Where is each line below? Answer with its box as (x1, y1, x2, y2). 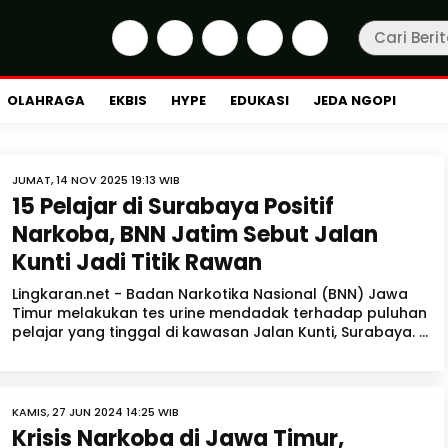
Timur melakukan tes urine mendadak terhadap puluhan (12, 303, 427, 323)
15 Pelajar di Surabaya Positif (12, 191, 334, 222)
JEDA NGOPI (313, 91, 396, 110)
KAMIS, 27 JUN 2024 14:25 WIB (12, 404, 179, 420)
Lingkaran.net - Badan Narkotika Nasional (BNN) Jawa (12, 284, 408, 304)
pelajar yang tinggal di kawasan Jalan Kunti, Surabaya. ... (12, 322, 428, 342)
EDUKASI (230, 91, 289, 110)
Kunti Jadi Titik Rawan (12, 247, 262, 278)
